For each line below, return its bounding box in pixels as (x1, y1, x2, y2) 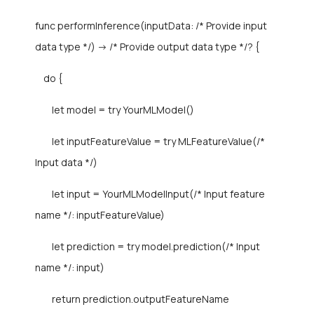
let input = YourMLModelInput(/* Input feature (35, 187, 265, 201)
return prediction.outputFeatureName (35, 292, 229, 306)
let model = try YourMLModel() (35, 103, 194, 117)
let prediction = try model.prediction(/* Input (35, 240, 260, 254)
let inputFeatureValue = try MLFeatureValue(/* (35, 135, 265, 149)
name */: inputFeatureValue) (35, 208, 165, 222)
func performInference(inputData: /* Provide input (35, 19, 267, 33)
